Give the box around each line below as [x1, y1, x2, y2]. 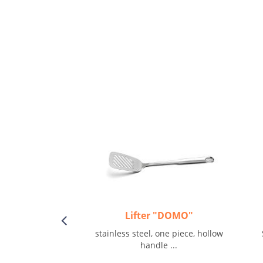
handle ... [140, 240, 178, 251]
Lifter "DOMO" [124, 209, 193, 222]
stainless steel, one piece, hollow [95, 228, 223, 239]
